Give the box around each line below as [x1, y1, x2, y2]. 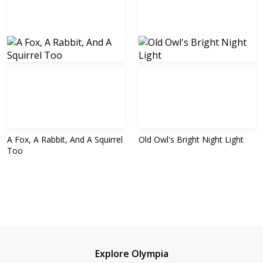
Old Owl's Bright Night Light [139, 133, 244, 145]
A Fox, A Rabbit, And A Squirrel [7, 133, 123, 145]
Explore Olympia [95, 247, 168, 260]
